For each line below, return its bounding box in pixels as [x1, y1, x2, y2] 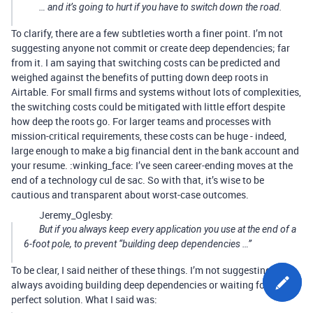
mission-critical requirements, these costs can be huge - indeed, [11, 129, 286, 143]
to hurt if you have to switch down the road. [103, 1, 282, 13]
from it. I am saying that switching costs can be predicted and [11, 56, 280, 69]
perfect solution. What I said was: [11, 293, 157, 306]
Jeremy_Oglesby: [39, 208, 113, 221]
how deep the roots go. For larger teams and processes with [11, 115, 271, 128]
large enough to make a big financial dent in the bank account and [11, 144, 299, 157]
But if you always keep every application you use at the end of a [39, 224, 296, 235]
